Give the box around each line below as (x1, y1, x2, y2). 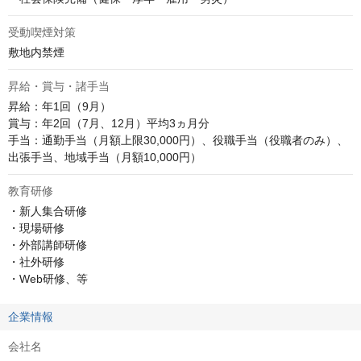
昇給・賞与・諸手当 (8, 80, 110, 93)
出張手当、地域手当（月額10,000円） (8, 151, 201, 164)
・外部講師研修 (8, 239, 87, 252)
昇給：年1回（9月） (8, 100, 111, 114)
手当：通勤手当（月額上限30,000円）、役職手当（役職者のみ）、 (8, 134, 348, 147)
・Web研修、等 (8, 272, 88, 286)
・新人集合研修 (8, 205, 87, 218)
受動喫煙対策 (8, 26, 76, 39)
